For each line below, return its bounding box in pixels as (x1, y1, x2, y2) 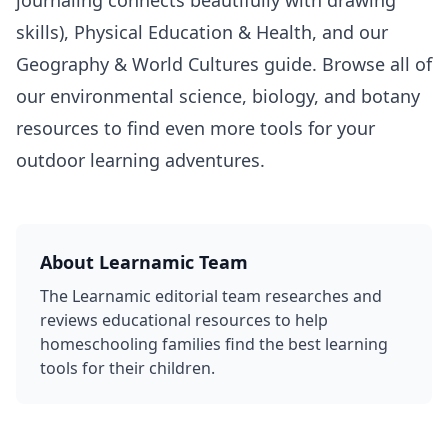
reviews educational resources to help (40, 308, 328, 331)
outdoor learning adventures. (16, 147, 265, 172)
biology (252, 83, 314, 108)
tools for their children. (40, 356, 215, 379)
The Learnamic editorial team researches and (40, 284, 382, 307)
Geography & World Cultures (16, 51, 259, 76)
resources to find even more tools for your (16, 115, 375, 140)
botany (361, 83, 420, 108)
